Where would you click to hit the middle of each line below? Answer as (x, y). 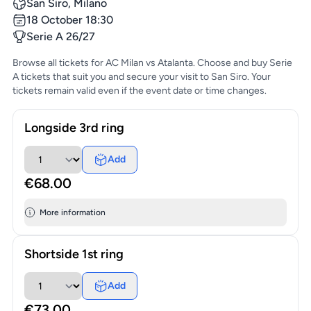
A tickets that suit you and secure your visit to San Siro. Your (141, 77)
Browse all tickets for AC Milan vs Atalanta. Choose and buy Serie (152, 63)
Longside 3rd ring (74, 128)
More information (72, 213)
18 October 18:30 (69, 20)
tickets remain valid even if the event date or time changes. (139, 91)
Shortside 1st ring (74, 254)
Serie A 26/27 (60, 37)
